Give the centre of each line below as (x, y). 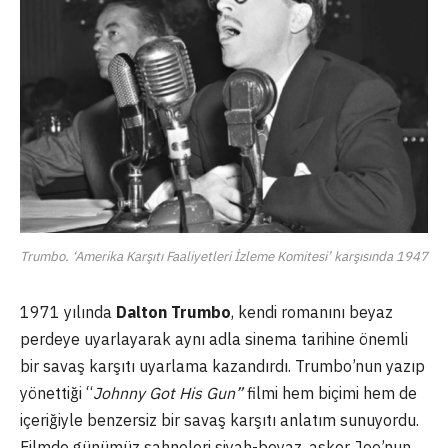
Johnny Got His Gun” (170, 392)
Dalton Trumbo (173, 311)
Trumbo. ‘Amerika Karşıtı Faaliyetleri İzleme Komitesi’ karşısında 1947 (224, 256)
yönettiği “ (56, 392)
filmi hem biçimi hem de (332, 392)
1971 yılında (68, 311)
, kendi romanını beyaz (312, 311)
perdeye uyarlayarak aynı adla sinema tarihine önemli (214, 338)
